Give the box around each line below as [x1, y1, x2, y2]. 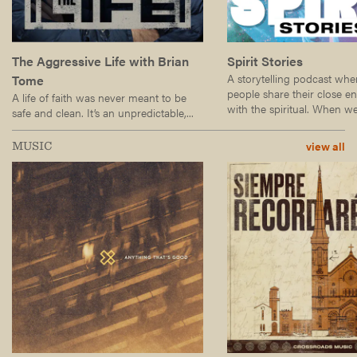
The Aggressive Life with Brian [12, 51, 189, 70]
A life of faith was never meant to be [12, 88, 186, 105]
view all [306, 137, 345, 154]
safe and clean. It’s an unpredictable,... [12, 104, 194, 120]
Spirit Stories [227, 51, 303, 70]
